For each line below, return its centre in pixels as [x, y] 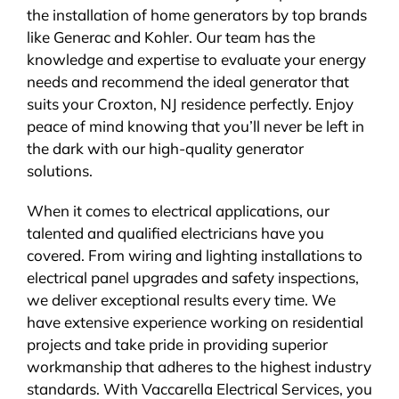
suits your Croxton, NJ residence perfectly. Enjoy [190, 103]
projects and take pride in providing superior [177, 344]
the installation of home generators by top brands [196, 14]
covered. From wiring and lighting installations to [194, 255]
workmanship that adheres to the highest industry [199, 366]
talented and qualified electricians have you [175, 232]
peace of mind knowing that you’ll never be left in [195, 126]
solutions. [59, 170]
